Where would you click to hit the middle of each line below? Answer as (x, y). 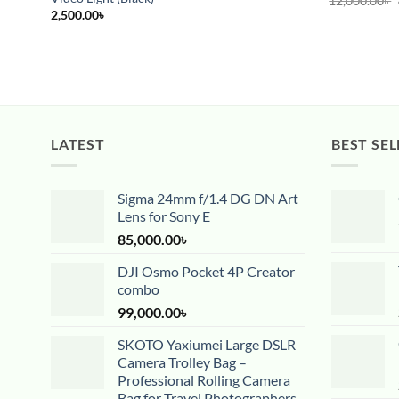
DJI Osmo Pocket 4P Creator (206, 272)
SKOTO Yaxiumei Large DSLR (207, 345)
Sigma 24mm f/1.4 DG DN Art (208, 199)
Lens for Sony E (164, 216)
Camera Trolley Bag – (182, 362)
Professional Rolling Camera (204, 380)
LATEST (78, 143)
